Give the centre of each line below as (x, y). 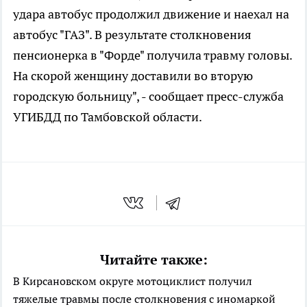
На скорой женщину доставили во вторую (133, 75)
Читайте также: (153, 260)
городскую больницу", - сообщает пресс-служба (148, 96)
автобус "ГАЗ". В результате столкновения (132, 34)
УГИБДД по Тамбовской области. (108, 116)
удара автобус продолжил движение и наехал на (151, 14)
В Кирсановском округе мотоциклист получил (133, 281)
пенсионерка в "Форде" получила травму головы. (152, 55)
